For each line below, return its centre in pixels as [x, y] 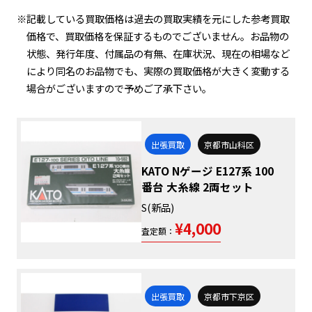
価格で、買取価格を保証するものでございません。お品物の [158, 36]
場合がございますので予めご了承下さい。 [119, 88]
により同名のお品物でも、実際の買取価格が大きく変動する [158, 70]
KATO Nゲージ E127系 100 [208, 170]
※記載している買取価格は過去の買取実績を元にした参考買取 [153, 18]
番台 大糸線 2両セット [198, 186]
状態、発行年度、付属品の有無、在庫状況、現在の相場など [158, 53]
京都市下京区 [229, 296]
